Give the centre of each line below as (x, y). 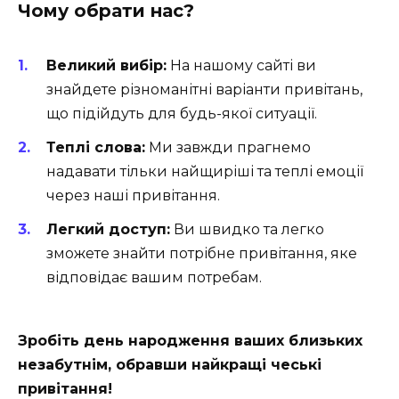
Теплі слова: (96, 148)
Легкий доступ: (108, 230)
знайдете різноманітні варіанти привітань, (204, 89)
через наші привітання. (133, 196)
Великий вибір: (106, 65)
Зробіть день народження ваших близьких (190, 340)
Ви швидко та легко (247, 230)
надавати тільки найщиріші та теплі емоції (205, 172)
